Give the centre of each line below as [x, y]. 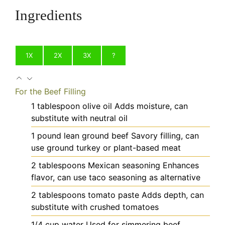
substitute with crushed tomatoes [95, 207]
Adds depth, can [173, 195]
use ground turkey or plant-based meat [106, 147]
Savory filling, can [165, 135]
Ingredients [48, 15]
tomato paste [114, 195]
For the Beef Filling [50, 91]
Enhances [181, 165]
